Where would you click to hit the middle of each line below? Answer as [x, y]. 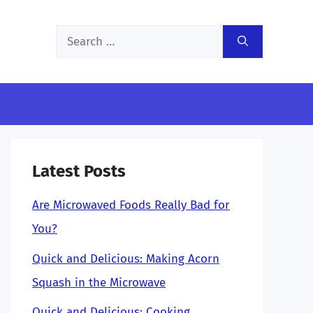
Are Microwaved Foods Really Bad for [131, 205]
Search [73, 36]
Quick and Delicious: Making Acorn [126, 259]
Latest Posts [79, 171]
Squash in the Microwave [99, 282]
